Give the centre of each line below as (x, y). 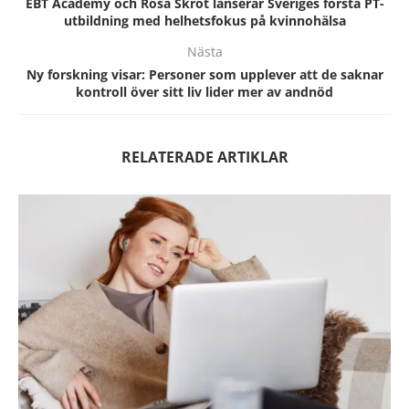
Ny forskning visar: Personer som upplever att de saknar (204, 74)
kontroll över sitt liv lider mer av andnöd (204, 92)
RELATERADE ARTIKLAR (204, 157)
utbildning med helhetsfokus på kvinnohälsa (204, 21)
